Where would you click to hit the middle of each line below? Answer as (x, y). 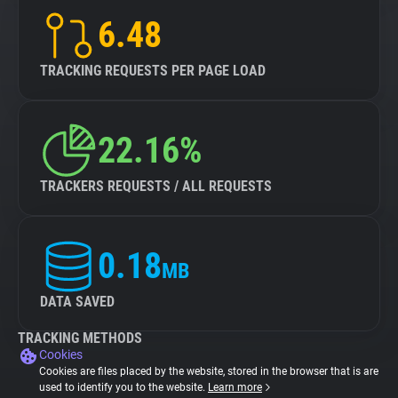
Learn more (235, 387)
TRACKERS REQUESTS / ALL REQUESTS (156, 186)
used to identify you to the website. (123, 387)
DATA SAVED (77, 302)
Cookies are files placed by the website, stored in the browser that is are (209, 371)
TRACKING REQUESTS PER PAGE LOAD (153, 71)
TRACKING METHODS (80, 338)
